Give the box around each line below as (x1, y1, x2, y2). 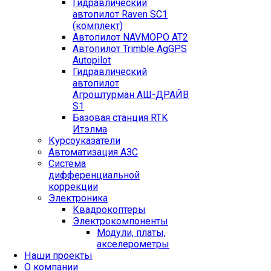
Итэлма (73, 123, 107, 135)
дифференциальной (48, 169, 140, 181)
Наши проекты (24, 250, 93, 262)
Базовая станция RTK (73, 112, 168, 124)
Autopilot (73, 54, 111, 67)
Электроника (48, 192, 108, 204)
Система (48, 158, 86, 170)
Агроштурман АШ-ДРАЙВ (73, 89, 189, 101)
